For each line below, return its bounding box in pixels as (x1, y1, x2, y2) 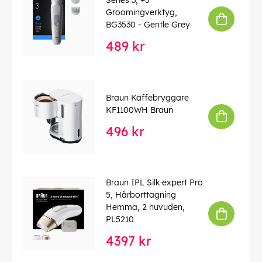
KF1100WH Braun (106, 104, 173, 115)
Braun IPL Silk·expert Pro (106, 177, 203, 188)
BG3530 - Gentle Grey (106, 19, 190, 30)
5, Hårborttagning (106, 189, 176, 201)
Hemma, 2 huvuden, (106, 202, 185, 213)
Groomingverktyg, (106, 7, 177, 18)
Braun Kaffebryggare (106, 92, 189, 103)
